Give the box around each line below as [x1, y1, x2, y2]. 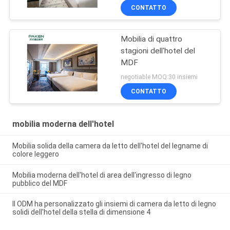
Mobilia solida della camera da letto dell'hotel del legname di [12, 141, 208, 150]
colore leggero [12, 149, 59, 158]
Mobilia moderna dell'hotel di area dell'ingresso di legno [12, 170, 191, 179]
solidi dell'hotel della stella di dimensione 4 [12, 208, 150, 217]
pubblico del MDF [12, 179, 67, 187]
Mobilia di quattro [121, 34, 183, 44]
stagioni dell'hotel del [121, 46, 196, 56]
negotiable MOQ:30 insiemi [121, 72, 198, 81]
